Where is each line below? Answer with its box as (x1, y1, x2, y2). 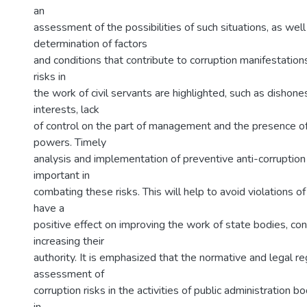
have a (34, 201, 64, 216)
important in (34, 168, 90, 183)
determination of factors (34, 36, 147, 51)
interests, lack (34, 102, 99, 117)
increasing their (34, 234, 104, 249)
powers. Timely (34, 135, 106, 150)
